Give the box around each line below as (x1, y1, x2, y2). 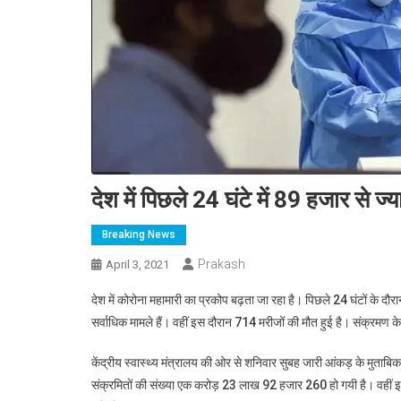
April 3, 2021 (106, 258, 169, 271)
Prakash (198, 257, 245, 271)
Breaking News (102, 228, 175, 241)
